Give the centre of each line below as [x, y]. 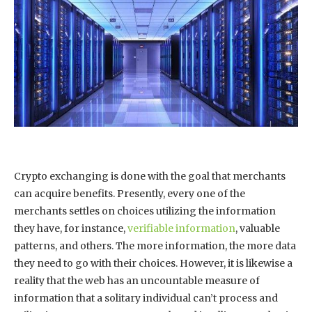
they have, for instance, [71, 229]
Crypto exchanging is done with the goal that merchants [150, 177]
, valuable [258, 229]
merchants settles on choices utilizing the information [145, 211]
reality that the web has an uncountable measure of [137, 281]
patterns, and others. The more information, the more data [155, 246]
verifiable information [181, 229]
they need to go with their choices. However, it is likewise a [153, 264]
